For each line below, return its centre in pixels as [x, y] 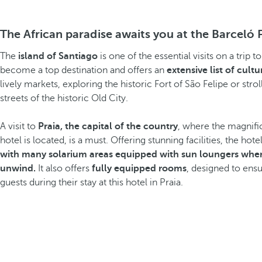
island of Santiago [58, 56]
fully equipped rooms [139, 168]
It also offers [64, 168]
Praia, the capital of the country [107, 126]
